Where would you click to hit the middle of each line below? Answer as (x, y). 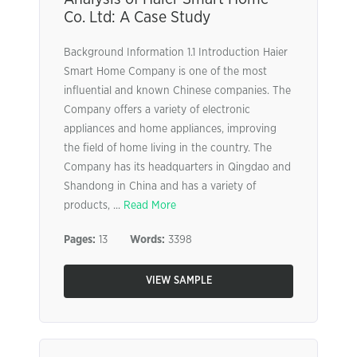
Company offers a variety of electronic (157, 110)
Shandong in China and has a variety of (160, 186)
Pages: (80, 240)
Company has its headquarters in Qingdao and (177, 167)
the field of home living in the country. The (168, 148)
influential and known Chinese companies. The (177, 91)
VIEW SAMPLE (178, 281)
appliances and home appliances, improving (170, 129)
